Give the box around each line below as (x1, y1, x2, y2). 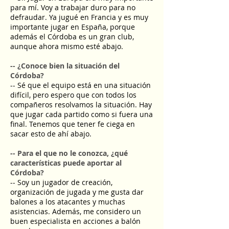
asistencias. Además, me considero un (10, 207, 141, 216)
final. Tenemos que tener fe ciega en (10, 119, 135, 129)
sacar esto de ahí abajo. (10, 129, 91, 139)
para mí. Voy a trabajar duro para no (10, 3, 135, 12)
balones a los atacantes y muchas (10, 197, 125, 207)
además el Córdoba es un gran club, (10, 32, 134, 41)
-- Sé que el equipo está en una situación (10, 80, 151, 90)
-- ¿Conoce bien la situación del (10, 61, 120, 71)
